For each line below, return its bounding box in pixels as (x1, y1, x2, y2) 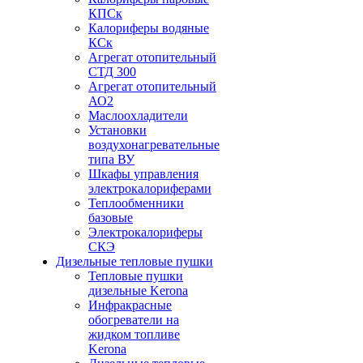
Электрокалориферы (88, 225, 203, 239)
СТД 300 (88, 65, 136, 79)
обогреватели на (88, 313, 179, 327)
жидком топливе (88, 327, 180, 341)
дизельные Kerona (88, 284, 188, 297)
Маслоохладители (88, 109, 188, 122)
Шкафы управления (88, 167, 199, 181)
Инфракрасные (88, 298, 172, 312)
